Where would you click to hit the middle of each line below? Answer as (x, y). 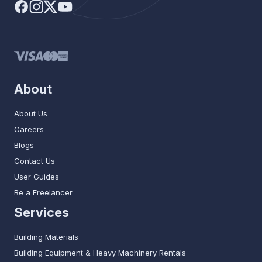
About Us (31, 114)
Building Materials (46, 237)
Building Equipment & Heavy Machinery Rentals (100, 253)
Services (42, 213)
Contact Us (35, 161)
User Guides (37, 177)
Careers (29, 130)
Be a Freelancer (43, 193)
